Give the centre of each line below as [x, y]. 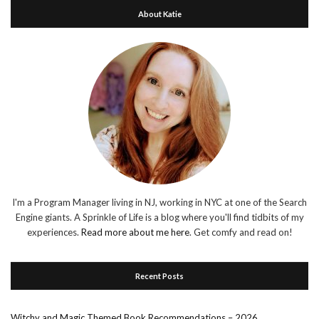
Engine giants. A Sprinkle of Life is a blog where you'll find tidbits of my [159, 218]
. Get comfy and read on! [241, 232]
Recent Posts [159, 276]
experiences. [54, 232]
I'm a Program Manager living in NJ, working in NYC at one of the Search [159, 203]
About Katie [159, 14]
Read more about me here [135, 232]
